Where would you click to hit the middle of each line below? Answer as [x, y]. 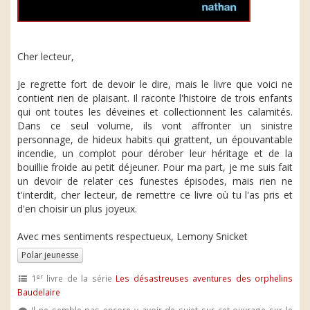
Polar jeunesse [50, 255]
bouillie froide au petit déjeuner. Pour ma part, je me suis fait [155, 167]
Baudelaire [39, 292]
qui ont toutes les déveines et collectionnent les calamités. [155, 112]
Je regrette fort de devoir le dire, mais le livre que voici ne [155, 84]
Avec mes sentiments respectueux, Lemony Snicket [133, 236]
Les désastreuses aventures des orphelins [204, 278]
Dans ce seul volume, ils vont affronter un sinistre [155, 126]
